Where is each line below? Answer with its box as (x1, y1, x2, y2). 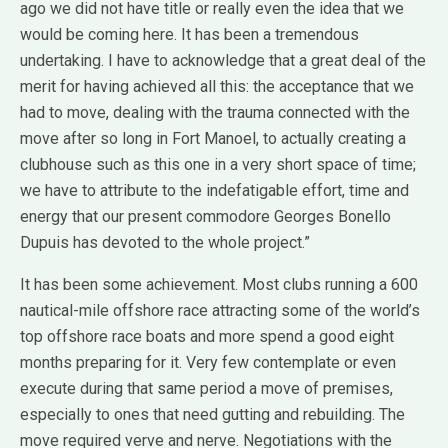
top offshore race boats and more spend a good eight (20, 327, 394, 347)
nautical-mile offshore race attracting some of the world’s (20, 301, 420, 321)
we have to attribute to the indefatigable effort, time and (20, 181, 409, 201)
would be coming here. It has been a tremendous (20, 25, 359, 45)
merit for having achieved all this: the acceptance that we (20, 77, 414, 97)
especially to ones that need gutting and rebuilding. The (20, 405, 405, 425)
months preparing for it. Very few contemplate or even (20, 353, 396, 373)
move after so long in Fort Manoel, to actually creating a (20, 129, 406, 149)
